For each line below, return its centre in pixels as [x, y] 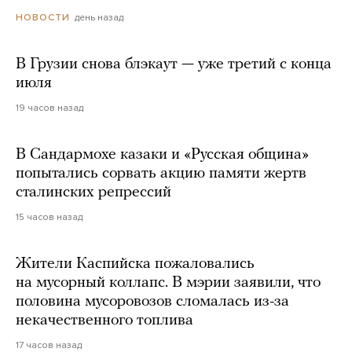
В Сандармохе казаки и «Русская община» [162, 154]
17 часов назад [49, 345]
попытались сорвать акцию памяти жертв [161, 173]
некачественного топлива [104, 320]
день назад [99, 17]
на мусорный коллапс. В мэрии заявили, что [168, 282]
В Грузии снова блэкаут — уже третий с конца [174, 64]
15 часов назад [49, 216]
